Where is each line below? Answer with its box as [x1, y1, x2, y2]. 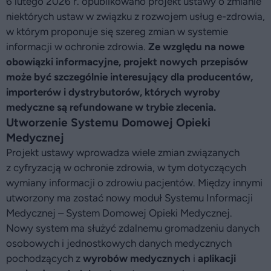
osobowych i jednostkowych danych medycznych [6, 237, 232, 249]
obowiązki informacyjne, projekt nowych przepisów [6, 56, 248, 68]
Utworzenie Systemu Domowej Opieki [6, 116, 211, 129]
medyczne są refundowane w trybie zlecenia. [6, 101, 216, 113]
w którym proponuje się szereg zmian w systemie [6, 25, 228, 38]
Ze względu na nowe [148, 41, 244, 53]
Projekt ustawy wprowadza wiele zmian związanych [6, 146, 240, 158]
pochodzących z [6, 252, 83, 264]
